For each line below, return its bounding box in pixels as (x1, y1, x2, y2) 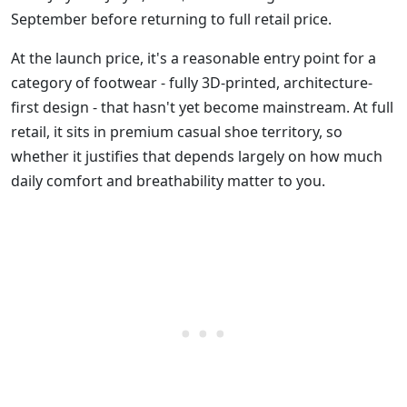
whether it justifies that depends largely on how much (11, 145, 382, 166)
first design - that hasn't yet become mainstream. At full (11, 96, 393, 117)
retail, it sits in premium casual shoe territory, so (11, 121, 342, 142)
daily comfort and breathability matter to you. (11, 170, 325, 191)
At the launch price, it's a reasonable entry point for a (11, 47, 376, 68)
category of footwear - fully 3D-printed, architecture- (11, 72, 372, 93)
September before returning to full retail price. (11, 8, 332, 29)
